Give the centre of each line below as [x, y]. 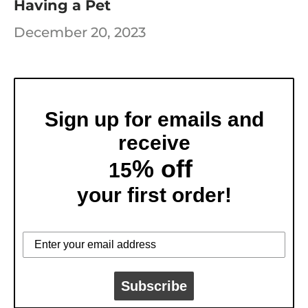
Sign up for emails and [154, 119]
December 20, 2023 [80, 33]
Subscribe [154, 286]
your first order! [154, 195]
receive [154, 142]
